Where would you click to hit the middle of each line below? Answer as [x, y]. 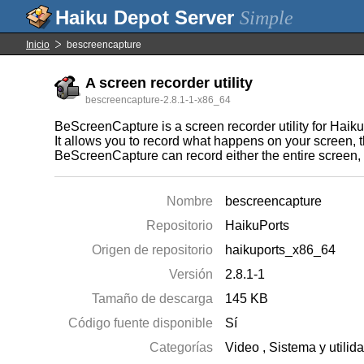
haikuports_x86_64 [281, 250]
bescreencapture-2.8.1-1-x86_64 [158, 100]
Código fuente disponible [141, 323]
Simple [266, 18]
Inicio [38, 45]
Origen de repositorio [153, 250]
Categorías [182, 347]
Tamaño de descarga [153, 299]
